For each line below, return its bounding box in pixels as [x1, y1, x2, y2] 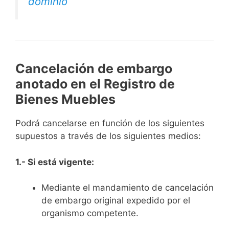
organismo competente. [41, 208, 139, 219]
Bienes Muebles [15, 91, 116, 107]
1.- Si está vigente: [15, 156, 94, 167]
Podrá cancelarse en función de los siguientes [15, 118, 204, 129]
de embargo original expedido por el [41, 195, 190, 206]
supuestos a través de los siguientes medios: [15, 131, 201, 142]
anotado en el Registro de [15, 76, 175, 92]
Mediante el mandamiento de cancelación [41, 182, 214, 193]
